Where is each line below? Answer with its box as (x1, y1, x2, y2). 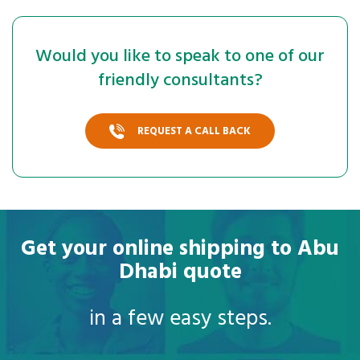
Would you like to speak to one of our (35, 43, 325, 72)
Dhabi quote (118, 256, 242, 291)
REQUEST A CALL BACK (137, 123, 251, 141)
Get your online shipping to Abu (21, 232, 339, 268)
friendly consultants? (97, 67, 263, 96)
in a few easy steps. (88, 302, 272, 337)
